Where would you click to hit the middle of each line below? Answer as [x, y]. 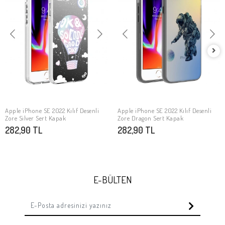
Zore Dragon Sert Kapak [150, 118]
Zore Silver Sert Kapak [35, 118]
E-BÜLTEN [113, 179]
